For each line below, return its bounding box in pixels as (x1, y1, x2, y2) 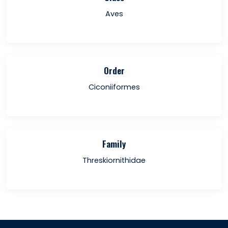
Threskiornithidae (82, 155, 146, 165)
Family (102, 137, 126, 150)
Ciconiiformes (88, 82, 140, 92)
